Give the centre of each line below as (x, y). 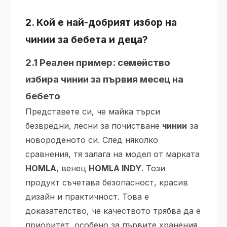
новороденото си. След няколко (92, 140)
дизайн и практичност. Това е (87, 197)
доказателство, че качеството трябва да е (113, 211)
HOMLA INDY (115, 168)
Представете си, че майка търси (93, 111)
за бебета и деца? (102, 40)
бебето (43, 96)
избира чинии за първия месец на (104, 79)
